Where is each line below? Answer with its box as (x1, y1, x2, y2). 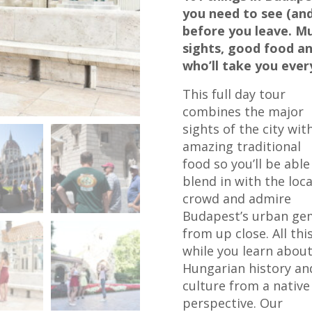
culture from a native (182, 277, 310, 294)
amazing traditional (182, 138, 301, 155)
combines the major (182, 103, 304, 120)
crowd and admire (182, 190, 291, 207)
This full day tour (182, 86, 286, 102)
